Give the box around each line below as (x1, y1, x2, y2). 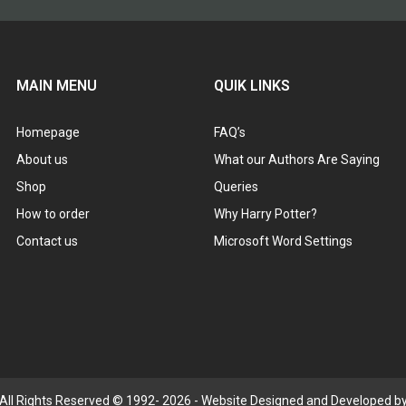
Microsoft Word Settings (214, 234, 353, 249)
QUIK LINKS (214, 77, 290, 95)
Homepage (16, 125, 80, 140)
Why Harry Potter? (214, 207, 317, 222)
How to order (16, 207, 90, 222)
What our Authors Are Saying (214, 152, 380, 168)
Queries (214, 179, 258, 195)
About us (16, 152, 68, 168)
